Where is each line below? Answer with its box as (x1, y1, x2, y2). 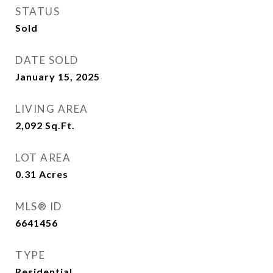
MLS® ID (15, 200, 62, 213)
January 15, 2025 (15, 71, 100, 82)
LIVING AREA (15, 102, 88, 115)
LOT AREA (15, 151, 71, 164)
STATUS (15, 5, 60, 18)
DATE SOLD (15, 54, 79, 66)
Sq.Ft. (45, 119, 75, 131)
